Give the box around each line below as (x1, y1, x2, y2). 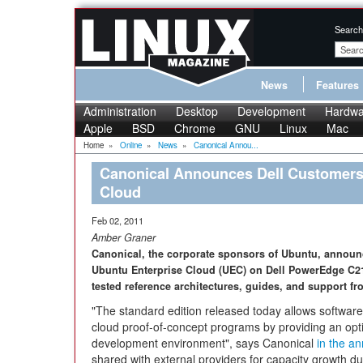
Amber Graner (92, 230, 156, 245)
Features (316, 78, 359, 92)
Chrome (174, 120, 216, 136)
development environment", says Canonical (92, 335, 317, 351)
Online (120, 139, 142, 151)
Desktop (176, 103, 218, 119)
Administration (83, 103, 156, 119)
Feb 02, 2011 (92, 214, 143, 227)
